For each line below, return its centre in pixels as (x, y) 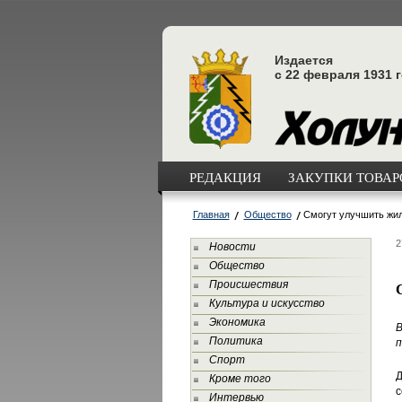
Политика (236, 341)
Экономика (237, 322)
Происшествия (248, 284)
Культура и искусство (267, 303)
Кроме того (240, 379)
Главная (211, 214)
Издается (303, 60)
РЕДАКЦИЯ (225, 177)
